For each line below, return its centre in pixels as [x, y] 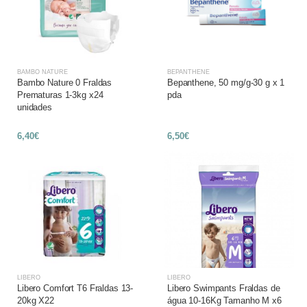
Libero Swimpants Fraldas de [224, 288]
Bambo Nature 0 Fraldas [65, 83]
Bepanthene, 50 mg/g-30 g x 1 [226, 83]
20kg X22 [36, 300]
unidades [35, 107]
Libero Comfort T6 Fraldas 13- [75, 288]
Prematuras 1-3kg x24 [60, 95]
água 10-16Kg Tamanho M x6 [224, 300]
